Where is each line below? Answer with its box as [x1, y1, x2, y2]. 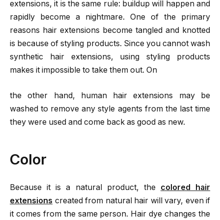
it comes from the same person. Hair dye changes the [10, 209, 210, 219]
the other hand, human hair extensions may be [10, 90, 210, 100]
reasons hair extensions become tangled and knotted [10, 26, 210, 35]
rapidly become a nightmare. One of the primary [10, 12, 210, 22]
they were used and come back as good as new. [10, 117, 185, 127]
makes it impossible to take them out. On [10, 65, 157, 75]
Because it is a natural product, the [10, 182, 161, 192]
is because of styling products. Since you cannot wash [10, 39, 210, 49]
